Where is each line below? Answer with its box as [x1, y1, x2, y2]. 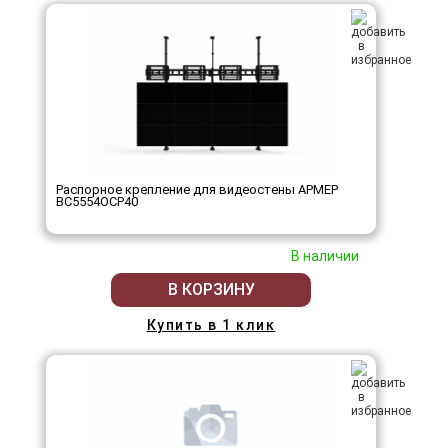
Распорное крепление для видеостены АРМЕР [56, 181, 338, 197]
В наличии [291, 247, 359, 264]
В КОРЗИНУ [167, 280, 255, 300]
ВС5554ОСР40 [56, 193, 138, 209]
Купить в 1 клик [146, 316, 276, 333]
